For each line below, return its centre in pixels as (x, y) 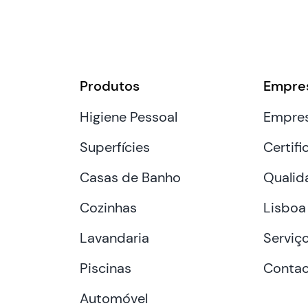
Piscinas (106, 268)
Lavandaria (115, 238)
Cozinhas (109, 207)
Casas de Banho (131, 177)
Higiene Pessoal (129, 117)
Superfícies (115, 147)
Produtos (110, 86)
